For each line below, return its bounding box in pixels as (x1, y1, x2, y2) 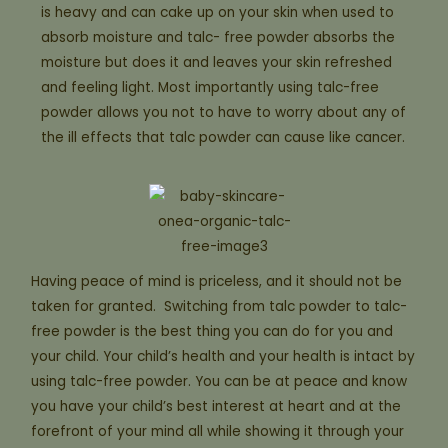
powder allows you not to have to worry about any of (41, 103, 407, 122)
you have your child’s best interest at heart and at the (31, 396, 402, 416)
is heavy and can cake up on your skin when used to (41, 3, 395, 22)
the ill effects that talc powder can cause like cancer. (41, 128, 406, 147)
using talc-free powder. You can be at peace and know (31, 371, 408, 391)
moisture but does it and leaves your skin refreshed (41, 53, 393, 72)
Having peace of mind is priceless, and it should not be (31, 271, 403, 291)
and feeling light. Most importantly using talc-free (41, 78, 380, 97)
